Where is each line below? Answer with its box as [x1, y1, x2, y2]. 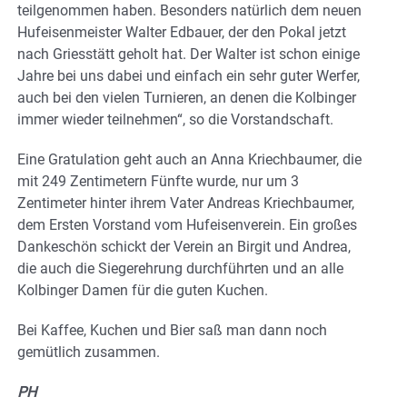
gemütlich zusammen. [17, 342, 160, 361]
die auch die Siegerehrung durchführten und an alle [17, 259, 343, 277]
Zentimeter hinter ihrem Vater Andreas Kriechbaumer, [17, 194, 354, 212]
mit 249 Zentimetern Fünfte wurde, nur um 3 [17, 172, 299, 190]
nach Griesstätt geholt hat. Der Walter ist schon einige [17, 45, 360, 63]
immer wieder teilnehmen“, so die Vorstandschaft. [17, 110, 333, 128]
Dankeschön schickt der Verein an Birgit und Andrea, [17, 237, 351, 255]
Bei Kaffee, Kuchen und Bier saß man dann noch [17, 321, 327, 339]
